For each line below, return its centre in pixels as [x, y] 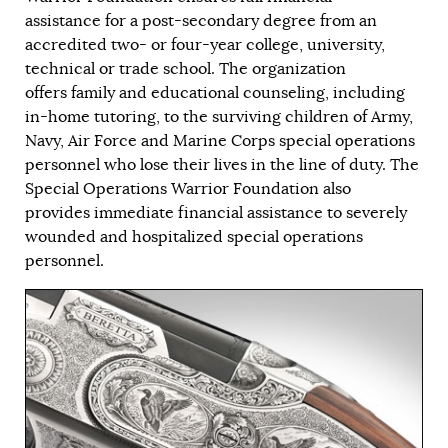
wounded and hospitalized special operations [194, 237]
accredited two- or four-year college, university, [205, 45]
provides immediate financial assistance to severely [216, 213]
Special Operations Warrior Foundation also [188, 189]
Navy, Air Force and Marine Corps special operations [220, 141]
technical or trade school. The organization [185, 69]
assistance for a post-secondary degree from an [201, 21]
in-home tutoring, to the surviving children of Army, [219, 117]
